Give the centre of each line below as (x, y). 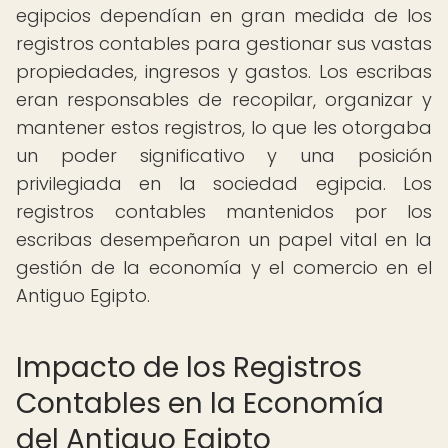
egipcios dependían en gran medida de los (224, 15)
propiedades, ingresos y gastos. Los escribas (224, 71)
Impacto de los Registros (189, 367)
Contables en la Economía (200, 403)
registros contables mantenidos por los (224, 211)
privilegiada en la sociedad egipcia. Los (224, 183)
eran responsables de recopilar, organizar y (224, 99)
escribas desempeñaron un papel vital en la (224, 239)
